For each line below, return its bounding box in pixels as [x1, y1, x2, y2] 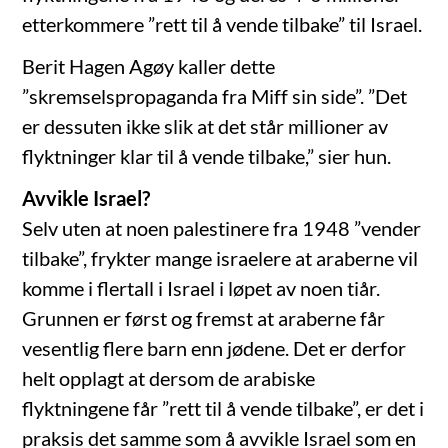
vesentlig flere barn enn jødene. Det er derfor [22, 336, 407, 361]
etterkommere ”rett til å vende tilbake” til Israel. [22, 12, 423, 37]
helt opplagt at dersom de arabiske [22, 366, 316, 391]
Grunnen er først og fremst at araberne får [22, 306, 386, 331]
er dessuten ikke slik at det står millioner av [22, 114, 389, 139]
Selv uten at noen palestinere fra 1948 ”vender [22, 216, 422, 241]
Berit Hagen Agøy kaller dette [22, 54, 276, 79]
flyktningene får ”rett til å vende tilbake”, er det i [22, 396, 425, 421]
